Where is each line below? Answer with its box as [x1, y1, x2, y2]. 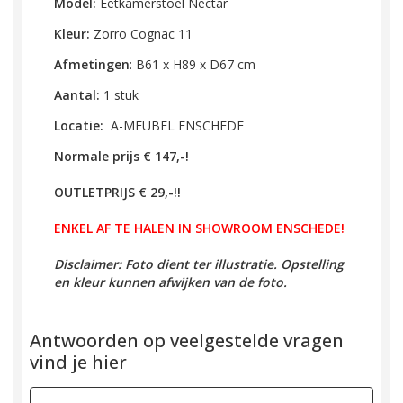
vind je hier [30, 350, 127, 374]
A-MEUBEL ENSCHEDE [107, 117, 244, 134]
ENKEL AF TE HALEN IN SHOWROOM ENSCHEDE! [54, 219, 345, 237]
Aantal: [54, 86, 103, 103]
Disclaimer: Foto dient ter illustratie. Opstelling [54, 255, 344, 273]
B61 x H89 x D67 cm [136, 56, 255, 73]
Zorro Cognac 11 [94, 25, 193, 42]
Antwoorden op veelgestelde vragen [30, 328, 344, 353]
